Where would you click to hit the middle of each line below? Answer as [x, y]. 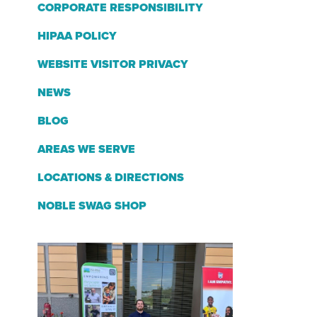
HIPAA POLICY [77, 36]
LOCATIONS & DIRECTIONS [110, 178]
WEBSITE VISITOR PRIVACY [113, 64]
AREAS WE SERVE [86, 149]
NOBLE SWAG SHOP [92, 206]
